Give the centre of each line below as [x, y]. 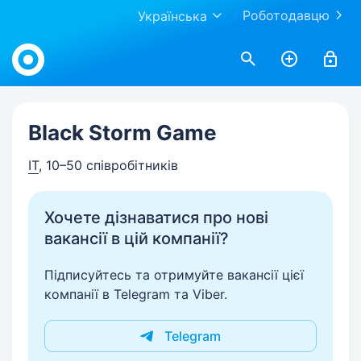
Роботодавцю [286, 15]
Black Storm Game [122, 133]
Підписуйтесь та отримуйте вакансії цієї [174, 275]
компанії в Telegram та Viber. [136, 294]
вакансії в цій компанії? [137, 239]
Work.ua [36, 42]
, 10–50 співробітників [108, 165]
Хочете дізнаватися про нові [156, 218]
